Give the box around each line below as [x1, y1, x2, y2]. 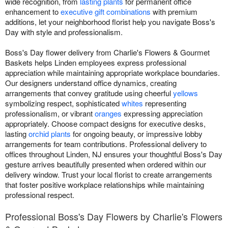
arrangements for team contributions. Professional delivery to [5, 138, 207, 150]
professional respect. [5, 189, 74, 201]
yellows [173, 88, 198, 99]
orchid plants [28, 128, 71, 139]
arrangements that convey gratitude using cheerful [5, 88, 173, 99]
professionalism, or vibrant [5, 108, 95, 119]
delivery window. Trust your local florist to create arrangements [5, 169, 212, 180]
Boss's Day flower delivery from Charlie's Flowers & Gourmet [5, 47, 210, 58]
